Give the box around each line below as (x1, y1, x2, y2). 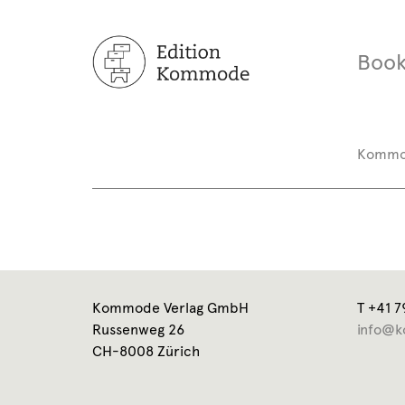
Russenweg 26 (92, 321, 184, 338)
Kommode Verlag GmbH (92, 299, 249, 316)
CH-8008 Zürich (92, 343, 200, 360)
